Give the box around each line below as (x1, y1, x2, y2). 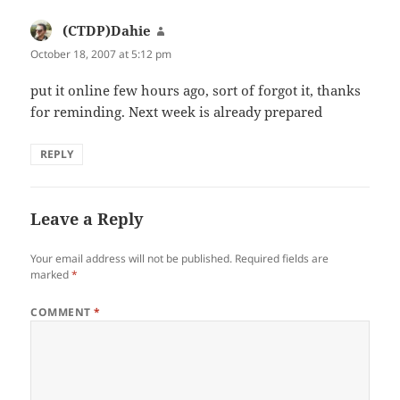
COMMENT (30, 304, 95, 321)
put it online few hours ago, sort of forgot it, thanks (30, 81, 362, 100)
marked (30, 267, 72, 283)
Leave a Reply (30, 208, 144, 230)
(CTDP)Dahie (62, 21, 152, 40)
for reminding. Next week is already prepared (30, 103, 323, 121)
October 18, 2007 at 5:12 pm (30, 46, 172, 62)
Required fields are (235, 251, 329, 267)
